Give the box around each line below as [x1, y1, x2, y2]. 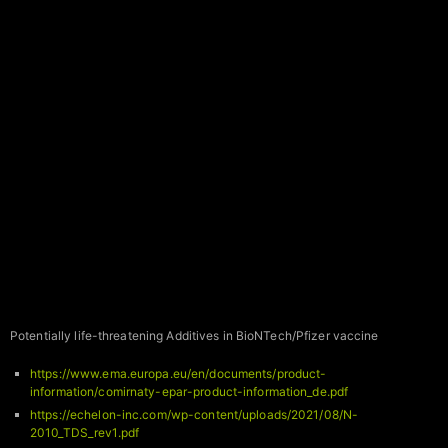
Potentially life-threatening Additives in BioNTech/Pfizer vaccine [10, 328, 379, 344]
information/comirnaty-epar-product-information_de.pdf [30, 384, 349, 400]
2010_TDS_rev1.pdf [30, 425, 139, 441]
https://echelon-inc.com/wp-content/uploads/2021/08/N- [30, 407, 359, 423]
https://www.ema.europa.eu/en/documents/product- [30, 366, 327, 382]
